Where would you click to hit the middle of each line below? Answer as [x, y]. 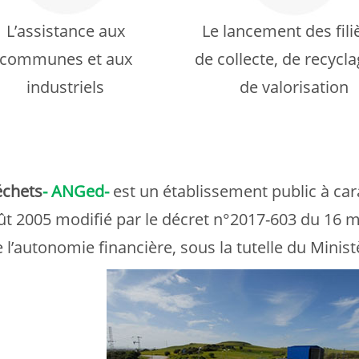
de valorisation [294, 87]
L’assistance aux [65, 31]
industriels [65, 87]
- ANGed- [76, 191]
